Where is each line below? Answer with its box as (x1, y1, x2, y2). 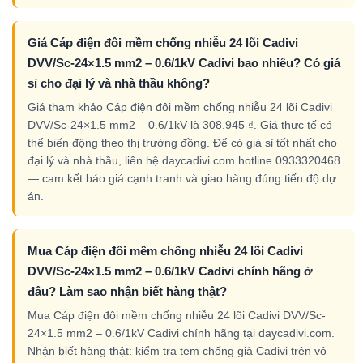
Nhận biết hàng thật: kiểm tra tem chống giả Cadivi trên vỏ (28, 344, 327, 357)
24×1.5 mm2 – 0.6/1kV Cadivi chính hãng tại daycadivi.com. (28, 326, 335, 340)
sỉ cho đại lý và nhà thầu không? (28, 75, 210, 90)
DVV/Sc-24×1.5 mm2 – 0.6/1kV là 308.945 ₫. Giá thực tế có (28, 117, 332, 131)
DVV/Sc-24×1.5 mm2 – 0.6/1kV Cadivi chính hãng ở (28, 263, 313, 278)
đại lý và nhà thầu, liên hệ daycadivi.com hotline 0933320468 (28, 153, 340, 167)
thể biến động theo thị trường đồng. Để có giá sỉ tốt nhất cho (28, 135, 337, 149)
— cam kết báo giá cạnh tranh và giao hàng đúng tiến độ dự (28, 171, 336, 185)
